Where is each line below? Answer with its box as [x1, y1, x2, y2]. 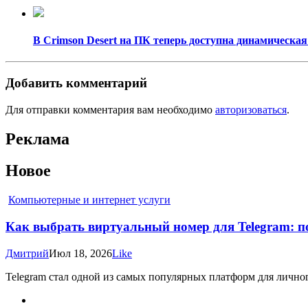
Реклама [5, 129, 69, 148]
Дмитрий [5, 247, 49, 259]
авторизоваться [215, 103, 287, 115]
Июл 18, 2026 [49, 247, 112, 259]
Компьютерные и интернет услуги [8, 194, 170, 206]
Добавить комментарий [5, 75, 147, 90]
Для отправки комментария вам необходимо [5, 103, 215, 115]
